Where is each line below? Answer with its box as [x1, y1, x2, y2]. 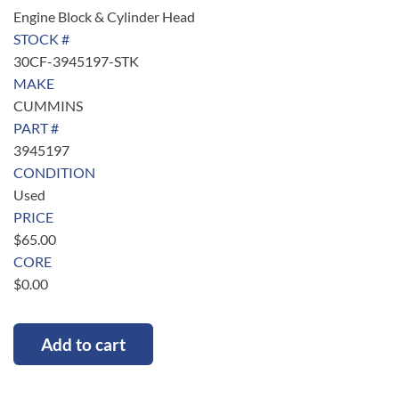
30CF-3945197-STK [13, 52, 139, 69]
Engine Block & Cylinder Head [13, 7, 195, 25]
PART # [13, 118, 59, 136]
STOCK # [13, 29, 69, 47]
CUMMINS [13, 96, 83, 114]
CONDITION [13, 163, 95, 181]
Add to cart [41, 334, 126, 355]
